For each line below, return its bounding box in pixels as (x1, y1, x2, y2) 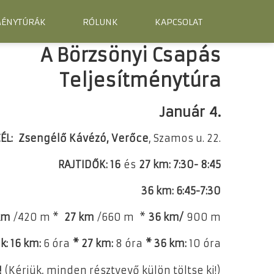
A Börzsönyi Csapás (40, 44, 221, 67)
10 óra (189, 237, 221, 250)
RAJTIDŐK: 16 (58, 158, 124, 171)
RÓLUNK (83, 17, 118, 28)
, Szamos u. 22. (149, 131, 221, 144)
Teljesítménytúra (59, 69, 221, 92)
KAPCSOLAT (155, 17, 202, 28)
